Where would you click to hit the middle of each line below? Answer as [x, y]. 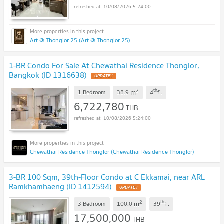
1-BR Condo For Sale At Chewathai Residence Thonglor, [104, 66]
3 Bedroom [92, 204]
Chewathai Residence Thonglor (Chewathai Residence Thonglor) [112, 151]
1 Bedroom [92, 92]
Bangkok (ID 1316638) [48, 75]
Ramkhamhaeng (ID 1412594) [60, 186]
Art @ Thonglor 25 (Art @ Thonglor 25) [80, 40]
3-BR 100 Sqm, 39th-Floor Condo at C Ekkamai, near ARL [107, 177]
